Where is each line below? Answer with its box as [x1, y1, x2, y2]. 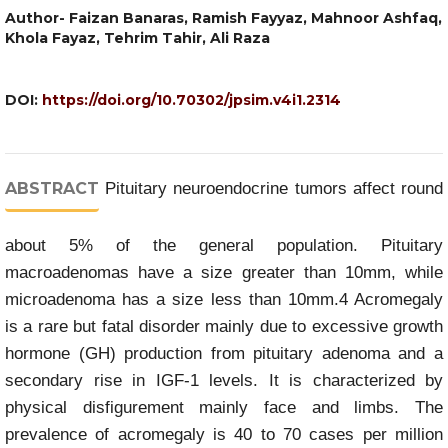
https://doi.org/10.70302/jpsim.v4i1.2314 [42, 91, 341, 109]
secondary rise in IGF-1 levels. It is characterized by [5, 371, 443, 390]
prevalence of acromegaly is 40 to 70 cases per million [5, 425, 443, 444]
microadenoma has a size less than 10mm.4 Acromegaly [5, 290, 443, 309]
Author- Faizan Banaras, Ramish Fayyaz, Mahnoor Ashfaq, [5, 9, 442, 27]
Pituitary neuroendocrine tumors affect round [99, 179, 443, 198]
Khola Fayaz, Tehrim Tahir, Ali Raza [5, 29, 270, 47]
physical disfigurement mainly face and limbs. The [5, 398, 443, 417]
